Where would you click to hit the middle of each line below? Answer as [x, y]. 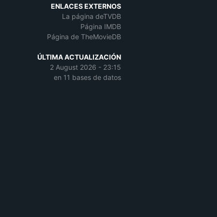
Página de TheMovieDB [84, 37]
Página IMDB [101, 26]
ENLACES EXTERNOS [86, 6]
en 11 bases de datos [87, 77]
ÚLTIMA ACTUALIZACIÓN [79, 57]
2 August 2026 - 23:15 [85, 67]
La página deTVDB [92, 16]
